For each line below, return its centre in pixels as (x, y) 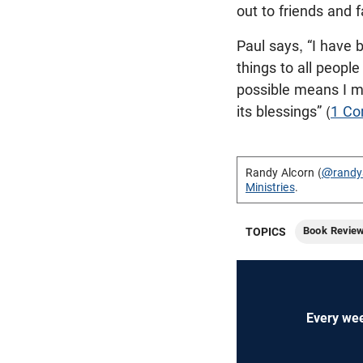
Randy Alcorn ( (284, 172)
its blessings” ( (284, 111)
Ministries (270, 187)
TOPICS (266, 231)
